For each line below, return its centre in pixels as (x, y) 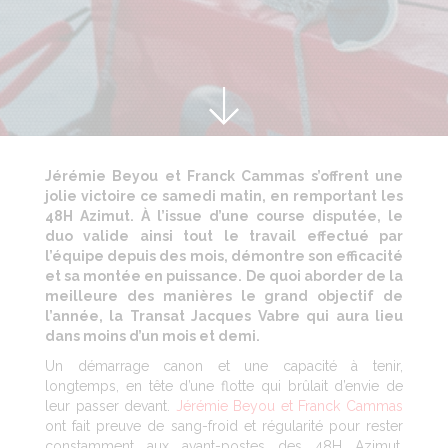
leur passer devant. (110, 405)
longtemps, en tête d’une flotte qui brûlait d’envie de (224, 385)
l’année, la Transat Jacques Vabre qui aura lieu (224, 315)
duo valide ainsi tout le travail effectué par (224, 235)
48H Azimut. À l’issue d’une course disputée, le (224, 215)
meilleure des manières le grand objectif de (224, 295)
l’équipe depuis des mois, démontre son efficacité (224, 255)
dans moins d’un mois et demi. (152, 335)
